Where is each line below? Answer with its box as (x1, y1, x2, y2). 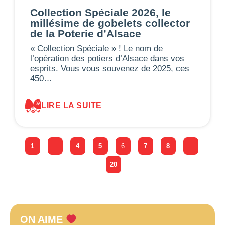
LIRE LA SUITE (41, 101, 102, 110)
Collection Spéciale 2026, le (30, 6, 171, 18)
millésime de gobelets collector (30, 17, 190, 29)
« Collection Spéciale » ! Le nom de (30, 43, 163, 53)
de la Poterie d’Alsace (30, 27, 141, 39)
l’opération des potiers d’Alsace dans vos (30, 53, 184, 63)
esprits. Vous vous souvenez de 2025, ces (30, 63, 189, 73)
